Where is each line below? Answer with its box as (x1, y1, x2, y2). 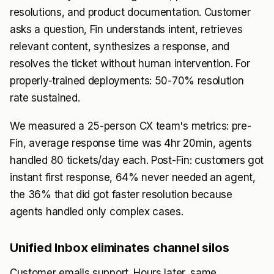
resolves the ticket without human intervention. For (10, 57, 250, 70)
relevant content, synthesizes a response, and (10, 40, 230, 53)
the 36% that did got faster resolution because (10, 188, 232, 201)
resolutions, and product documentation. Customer (10, 6, 251, 18)
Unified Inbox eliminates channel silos (10, 240, 229, 255)
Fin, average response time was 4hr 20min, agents (10, 137, 252, 149)
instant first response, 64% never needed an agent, (10, 171, 256, 183)
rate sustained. (10, 92, 80, 104)
